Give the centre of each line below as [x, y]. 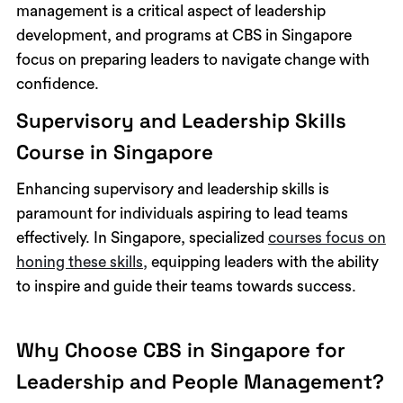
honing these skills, [81, 262]
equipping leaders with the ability [263, 262]
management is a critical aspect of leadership [170, 11]
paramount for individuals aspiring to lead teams [182, 213]
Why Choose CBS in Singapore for [180, 350]
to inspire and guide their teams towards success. [186, 286]
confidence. [57, 84]
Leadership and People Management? [200, 381]
